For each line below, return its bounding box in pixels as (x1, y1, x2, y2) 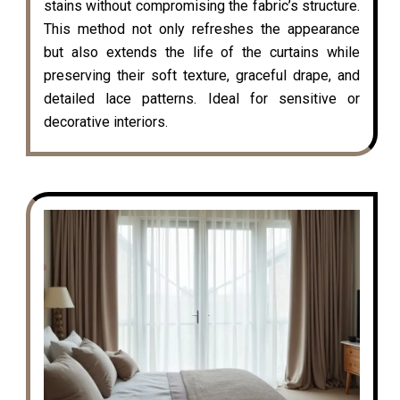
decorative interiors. (44, 112, 168, 130)
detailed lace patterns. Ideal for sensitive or (44, 89, 360, 107)
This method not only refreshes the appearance (44, 20, 360, 37)
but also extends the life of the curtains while (44, 43, 360, 61)
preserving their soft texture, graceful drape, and (44, 66, 360, 84)
